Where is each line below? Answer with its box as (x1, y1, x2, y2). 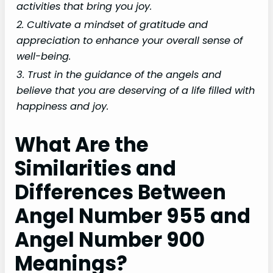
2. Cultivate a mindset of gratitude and (16, 18, 208, 32)
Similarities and (15, 155, 176, 183)
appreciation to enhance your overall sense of (16, 34, 243, 48)
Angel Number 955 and (15, 202, 250, 230)
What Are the (15, 131, 149, 159)
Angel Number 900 (15, 226, 205, 254)
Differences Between (15, 179, 226, 207)
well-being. (16, 49, 71, 64)
